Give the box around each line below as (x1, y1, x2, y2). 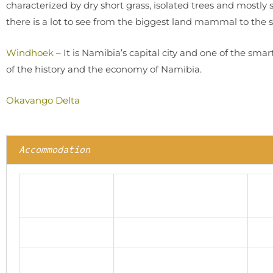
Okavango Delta (6, 94, 80, 106)
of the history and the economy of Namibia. (6, 63, 202, 75)
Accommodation (19, 144, 90, 156)
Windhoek (6, 47, 54, 58)
